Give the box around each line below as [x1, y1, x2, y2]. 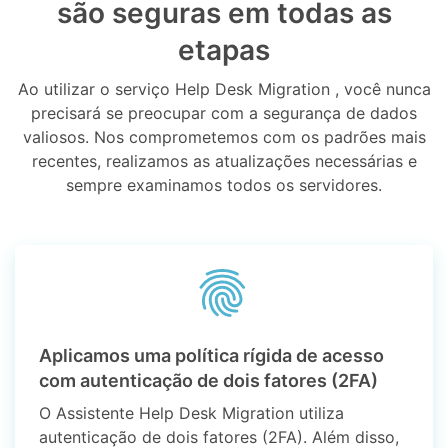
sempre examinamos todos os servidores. [66, 175, 382, 196]
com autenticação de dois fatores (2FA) [39, 370, 379, 392]
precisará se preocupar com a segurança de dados [31, 103, 417, 124]
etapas [178, 33, 270, 68]
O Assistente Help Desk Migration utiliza [39, 403, 345, 424]
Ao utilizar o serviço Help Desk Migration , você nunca [17, 79, 431, 100]
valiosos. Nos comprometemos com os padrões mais [22, 127, 426, 148]
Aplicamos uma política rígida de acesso [39, 345, 385, 367]
